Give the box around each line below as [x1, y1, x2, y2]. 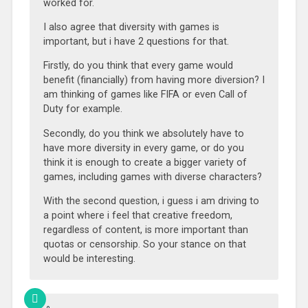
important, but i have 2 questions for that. [43, 36, 229, 48]
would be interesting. [43, 253, 135, 265]
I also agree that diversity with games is [43, 21, 219, 34]
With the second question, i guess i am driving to [43, 195, 259, 208]
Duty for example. [43, 103, 122, 115]
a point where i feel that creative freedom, [43, 210, 232, 222]
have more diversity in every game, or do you [43, 142, 244, 154]
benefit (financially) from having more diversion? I [43, 74, 265, 87]
